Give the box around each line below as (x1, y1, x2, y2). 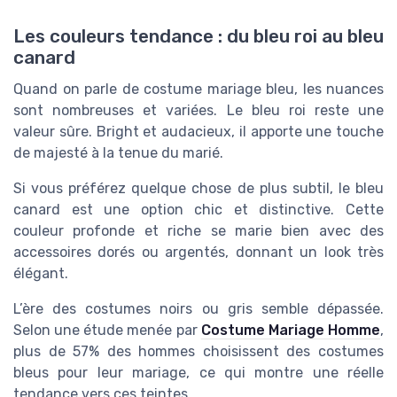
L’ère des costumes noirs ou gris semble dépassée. (13, 300, 384, 318)
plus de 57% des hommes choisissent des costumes (13, 343, 384, 361)
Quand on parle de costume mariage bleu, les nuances (13, 81, 384, 98)
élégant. (13, 265, 68, 283)
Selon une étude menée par (13, 322, 201, 339)
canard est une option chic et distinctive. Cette (13, 201, 384, 219)
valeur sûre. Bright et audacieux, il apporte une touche (13, 123, 384, 141)
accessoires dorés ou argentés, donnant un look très (13, 244, 384, 261)
